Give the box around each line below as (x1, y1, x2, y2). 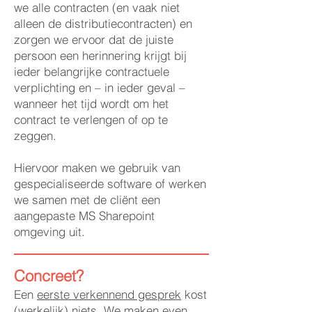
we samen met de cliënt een (14, 192, 160, 207)
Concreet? (14, 266, 88, 286)
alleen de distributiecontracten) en (14, 16, 192, 31)
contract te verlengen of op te (14, 112, 168, 127)
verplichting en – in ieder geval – (14, 80, 185, 95)
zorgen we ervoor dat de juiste (14, 32, 173, 47)
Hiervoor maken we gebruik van (14, 160, 180, 175)
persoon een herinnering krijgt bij (14, 48, 187, 63)
